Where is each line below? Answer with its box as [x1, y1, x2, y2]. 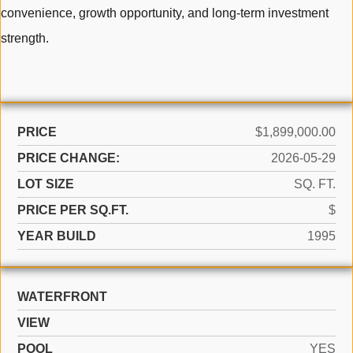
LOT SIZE [17, 177, 74, 191]
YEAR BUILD [17, 229, 96, 243]
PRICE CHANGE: [17, 151, 120, 165]
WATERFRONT [17, 290, 107, 304]
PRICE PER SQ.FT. [17, 203, 128, 217]
